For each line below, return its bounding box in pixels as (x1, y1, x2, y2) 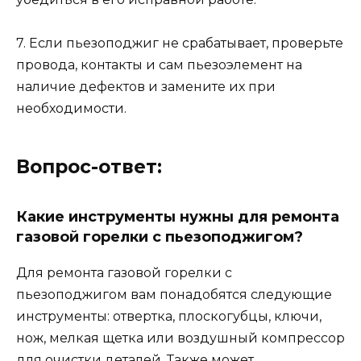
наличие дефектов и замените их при (16, 79, 276, 95)
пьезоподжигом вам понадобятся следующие (16, 287, 332, 303)
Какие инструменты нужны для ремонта (16, 208, 339, 226)
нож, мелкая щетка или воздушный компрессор (16, 330, 345, 346)
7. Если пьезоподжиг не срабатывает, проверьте (16, 35, 343, 52)
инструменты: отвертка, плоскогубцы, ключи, (16, 309, 322, 325)
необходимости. (16, 101, 127, 117)
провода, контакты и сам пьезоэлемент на (16, 57, 302, 73)
